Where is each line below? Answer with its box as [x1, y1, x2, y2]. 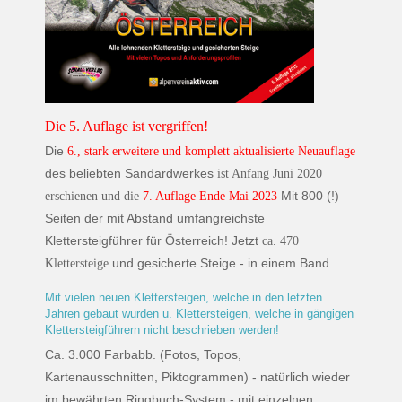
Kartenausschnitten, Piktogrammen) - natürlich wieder [45, 369, 350, 384]
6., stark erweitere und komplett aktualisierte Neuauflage [67, 144, 355, 159]
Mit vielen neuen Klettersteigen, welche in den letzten [45, 291, 322, 305]
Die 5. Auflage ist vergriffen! [45, 118, 208, 135]
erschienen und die [45, 189, 143, 204]
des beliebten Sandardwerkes [45, 166, 217, 181]
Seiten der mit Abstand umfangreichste [45, 211, 265, 226]
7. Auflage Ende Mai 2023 [143, 189, 277, 204]
